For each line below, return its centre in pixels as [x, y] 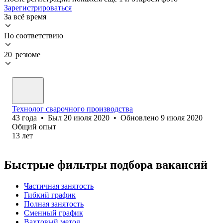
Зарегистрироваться [38, 7]
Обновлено [141, 117]
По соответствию [34, 35]
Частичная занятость [59, 186]
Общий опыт [34, 126]
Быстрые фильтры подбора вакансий [106, 165]
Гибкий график [50, 195]
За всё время [25, 16]
